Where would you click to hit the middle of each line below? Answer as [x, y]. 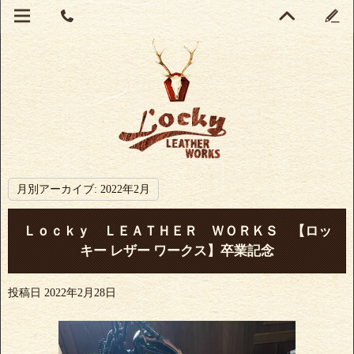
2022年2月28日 [80, 293]
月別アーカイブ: [58, 189]
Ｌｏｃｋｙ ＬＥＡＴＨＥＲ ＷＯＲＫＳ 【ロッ [177, 231]
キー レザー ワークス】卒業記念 [177, 251]
